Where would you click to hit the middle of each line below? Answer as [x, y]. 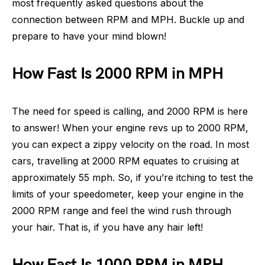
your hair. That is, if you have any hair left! [107, 227]
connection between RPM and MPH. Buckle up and [128, 20]
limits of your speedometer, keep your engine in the [128, 194]
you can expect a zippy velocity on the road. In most [130, 144]
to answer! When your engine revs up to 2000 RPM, [130, 128]
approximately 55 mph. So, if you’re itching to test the [132, 177]
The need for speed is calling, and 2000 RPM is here [130, 111]
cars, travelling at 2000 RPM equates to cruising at [125, 161]
